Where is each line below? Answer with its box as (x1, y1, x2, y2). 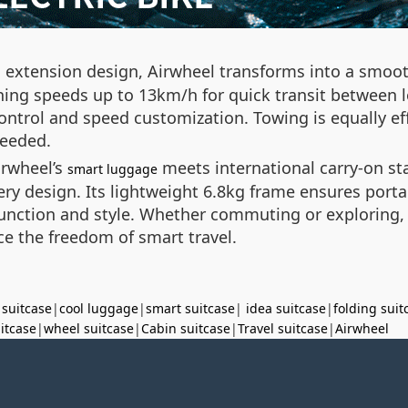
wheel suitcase (44, 320, 134, 337)
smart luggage (67, 160, 158, 178)
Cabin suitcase (141, 320, 230, 337)
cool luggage (59, 300, 138, 317)
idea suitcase (246, 300, 326, 317)
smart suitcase (146, 300, 235, 317)
